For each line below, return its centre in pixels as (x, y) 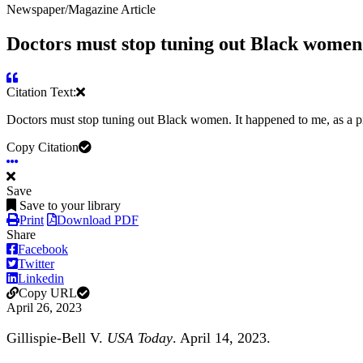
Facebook (43, 250)
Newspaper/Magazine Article (81, 9)
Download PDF (98, 220)
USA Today (140, 338)
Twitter (36, 264)
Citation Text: (41, 92)
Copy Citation (43, 147)
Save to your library (70, 206)
